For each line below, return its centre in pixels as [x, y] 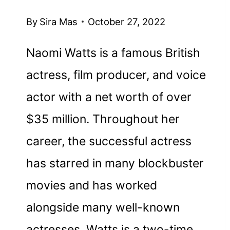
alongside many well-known [103, 207]
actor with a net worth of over [109, 97]
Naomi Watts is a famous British [113, 53]
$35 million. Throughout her [103, 119]
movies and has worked [92, 185]
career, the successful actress [109, 141]
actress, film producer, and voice [116, 75]
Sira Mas [58, 21]
